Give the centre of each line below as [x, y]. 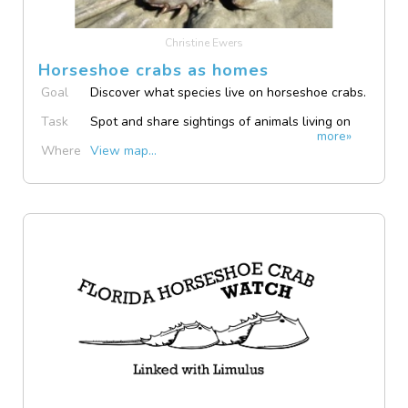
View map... [124, 151]
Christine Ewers [204, 43]
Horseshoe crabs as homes [154, 70]
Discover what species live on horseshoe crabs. [229, 92]
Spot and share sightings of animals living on [221, 122]
